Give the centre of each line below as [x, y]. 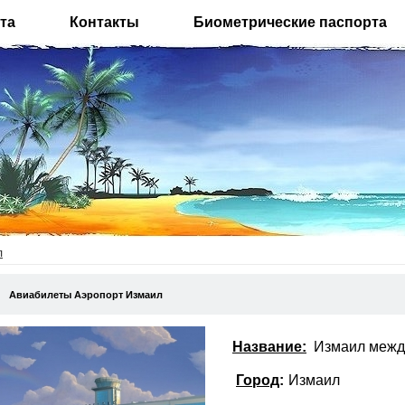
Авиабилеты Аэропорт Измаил [86, 295]
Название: [269, 347]
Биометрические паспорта [290, 22]
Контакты [104, 22]
